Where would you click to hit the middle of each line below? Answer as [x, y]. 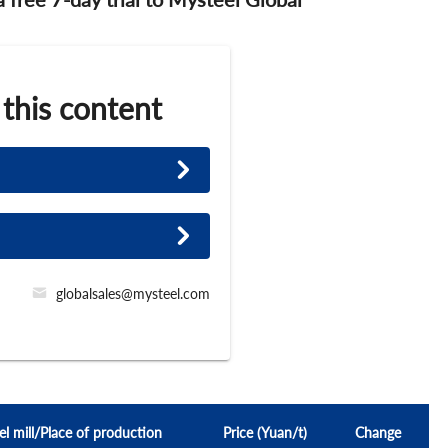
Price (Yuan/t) [265, 432]
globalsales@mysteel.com [133, 293]
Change [378, 432]
